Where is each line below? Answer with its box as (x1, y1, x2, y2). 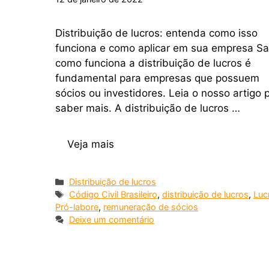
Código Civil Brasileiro (69, 189, 158, 200)
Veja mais (67, 138, 114, 151)
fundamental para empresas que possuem (55, 71, 259, 84)
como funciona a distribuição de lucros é (55, 56, 251, 69)
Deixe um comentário (69, 214, 155, 225)
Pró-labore (55, 202, 98, 213)
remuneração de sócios (103, 202, 198, 213)
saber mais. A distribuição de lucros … (55, 101, 240, 114)
